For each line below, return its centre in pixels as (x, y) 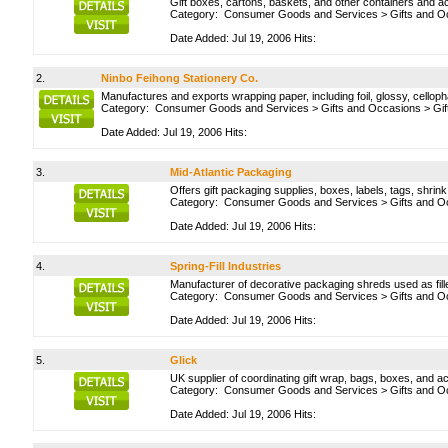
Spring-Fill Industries (225, 266)
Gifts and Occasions (371, 108)
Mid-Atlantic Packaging (231, 172)
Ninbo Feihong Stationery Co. (179, 78)
